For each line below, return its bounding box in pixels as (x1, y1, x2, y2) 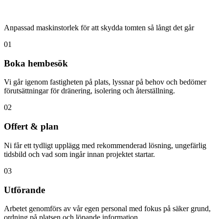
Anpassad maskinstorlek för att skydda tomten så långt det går (4, 23, 194, 32)
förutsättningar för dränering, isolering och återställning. (4, 87, 175, 95)
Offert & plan (4, 121, 59, 132)
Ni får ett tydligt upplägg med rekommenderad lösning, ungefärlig (4, 141, 206, 150)
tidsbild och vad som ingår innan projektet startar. (4, 150, 155, 158)
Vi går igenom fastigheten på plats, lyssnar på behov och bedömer (4, 78, 206, 87)
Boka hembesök (4, 58, 68, 68)
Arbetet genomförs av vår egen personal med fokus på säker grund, (4, 204, 211, 213)
